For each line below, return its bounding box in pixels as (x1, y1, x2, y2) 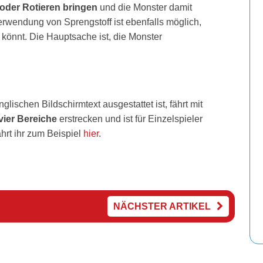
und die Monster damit (97, 2, 192, 12)
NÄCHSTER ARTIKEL (113, 201, 211, 211)
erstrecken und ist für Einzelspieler (56, 114, 203, 124)
